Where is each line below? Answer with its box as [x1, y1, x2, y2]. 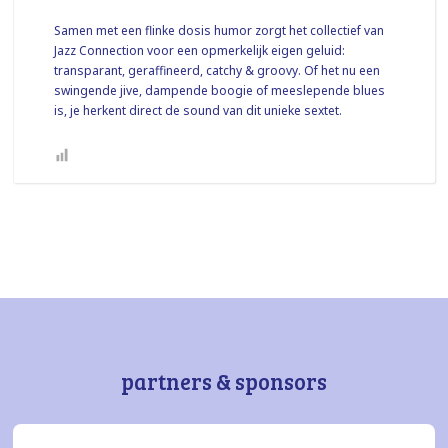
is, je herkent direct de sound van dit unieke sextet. [54, 101, 343, 119]
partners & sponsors [120, 365, 327, 396]
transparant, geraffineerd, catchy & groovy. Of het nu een [54, 61, 381, 79]
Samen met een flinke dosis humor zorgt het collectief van [54, 21, 385, 39]
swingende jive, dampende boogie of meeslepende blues [54, 81, 386, 99]
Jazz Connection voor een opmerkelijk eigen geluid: [54, 41, 346, 59]
